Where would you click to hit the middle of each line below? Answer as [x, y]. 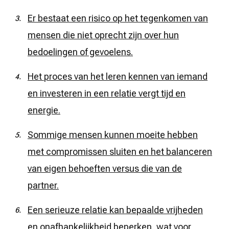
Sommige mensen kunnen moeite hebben [113, 134]
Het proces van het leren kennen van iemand [118, 76]
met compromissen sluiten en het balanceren [120, 151]
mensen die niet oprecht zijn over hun [103, 35]
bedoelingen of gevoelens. [80, 52]
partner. [43, 185]
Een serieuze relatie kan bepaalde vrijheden [115, 210]
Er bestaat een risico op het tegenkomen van [118, 18]
